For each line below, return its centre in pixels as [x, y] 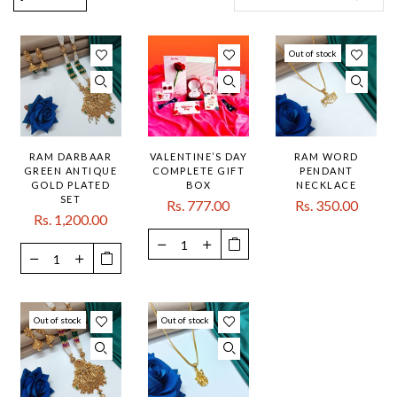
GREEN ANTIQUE [70, 171]
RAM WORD [326, 157]
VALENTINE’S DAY [198, 157]
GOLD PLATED [70, 185]
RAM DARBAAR [70, 157]
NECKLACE [327, 185]
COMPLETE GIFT [198, 171]
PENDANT [327, 171]
